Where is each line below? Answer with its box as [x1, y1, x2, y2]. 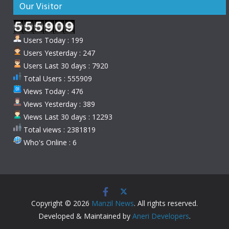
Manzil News [91, 198, 134, 209]
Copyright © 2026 [31, 198, 91, 209]
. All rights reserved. [134, 198, 198, 209]
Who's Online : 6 [21, 138, 77, 148]
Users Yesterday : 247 [21, 48, 95, 58]
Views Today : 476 [21, 86, 83, 97]
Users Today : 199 [21, 35, 83, 45]
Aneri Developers [132, 211, 189, 221]
